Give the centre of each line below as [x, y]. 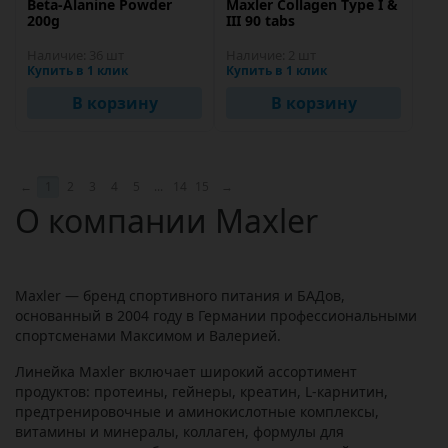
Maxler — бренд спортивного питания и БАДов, [180, 295]
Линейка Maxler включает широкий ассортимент [186, 371]
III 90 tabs [260, 20]
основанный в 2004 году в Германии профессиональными [216, 315]
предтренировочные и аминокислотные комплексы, [197, 411]
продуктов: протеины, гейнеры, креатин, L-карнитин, [201, 391]
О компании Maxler [166, 220]
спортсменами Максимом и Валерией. [152, 335]
